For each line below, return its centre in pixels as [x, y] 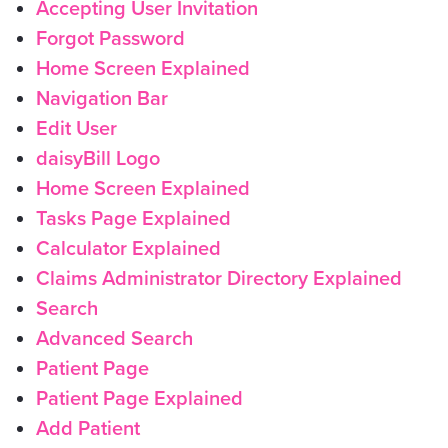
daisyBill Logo [98, 159]
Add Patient [88, 429]
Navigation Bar [102, 99]
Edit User [76, 129]
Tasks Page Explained [133, 219]
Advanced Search [114, 339]
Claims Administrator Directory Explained [219, 279]
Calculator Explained [128, 249]
